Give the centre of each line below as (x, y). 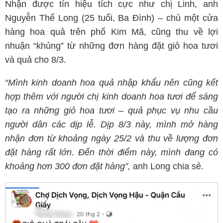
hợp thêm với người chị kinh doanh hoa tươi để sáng (111, 97)
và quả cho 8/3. (36, 60)
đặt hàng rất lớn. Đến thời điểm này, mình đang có (111, 152)
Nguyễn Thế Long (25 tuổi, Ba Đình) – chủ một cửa (111, 18)
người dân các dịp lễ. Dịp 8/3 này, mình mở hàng (111, 124)
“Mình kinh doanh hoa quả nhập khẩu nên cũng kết (111, 83)
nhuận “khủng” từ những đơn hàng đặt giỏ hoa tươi (111, 46)
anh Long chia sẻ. (167, 166)
